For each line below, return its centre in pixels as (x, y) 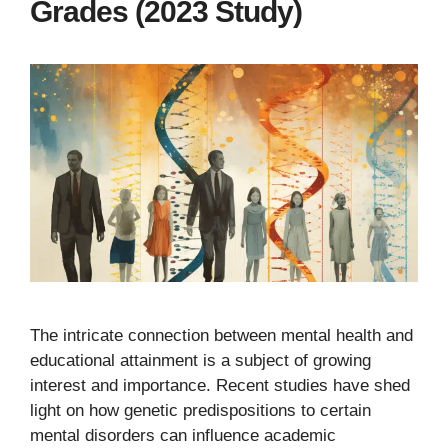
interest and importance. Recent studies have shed (220, 385)
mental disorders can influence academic (183, 435)
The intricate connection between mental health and (221, 335)
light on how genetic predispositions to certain (200, 410)
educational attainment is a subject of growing (200, 360)
